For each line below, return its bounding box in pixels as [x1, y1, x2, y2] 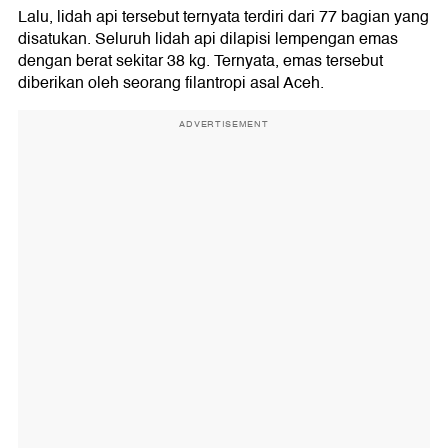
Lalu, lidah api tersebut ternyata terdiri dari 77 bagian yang [18, 3, 429, 30]
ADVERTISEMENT [179, 116, 269, 131]
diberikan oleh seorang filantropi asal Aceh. [18, 69, 324, 96]
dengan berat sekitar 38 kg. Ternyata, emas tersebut [18, 47, 383, 74]
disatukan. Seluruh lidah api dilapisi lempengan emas [18, 25, 398, 52]
